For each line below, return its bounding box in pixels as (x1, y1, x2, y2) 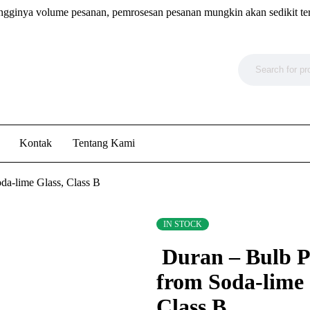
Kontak (19, 137, 52, 149)
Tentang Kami (73, 137, 135, 149)
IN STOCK (163, 219, 202, 229)
